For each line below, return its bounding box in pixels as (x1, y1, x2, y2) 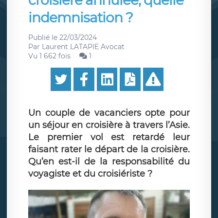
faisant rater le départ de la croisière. (28, 144, 190, 155)
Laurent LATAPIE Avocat (42, 42, 125, 51)
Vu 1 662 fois (28, 52, 71, 60)
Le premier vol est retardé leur (28, 132, 190, 143)
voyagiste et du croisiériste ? (28, 168, 152, 179)
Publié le (28, 33, 59, 42)
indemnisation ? (28, 9, 133, 26)
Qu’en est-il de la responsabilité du (28, 156, 190, 167)
